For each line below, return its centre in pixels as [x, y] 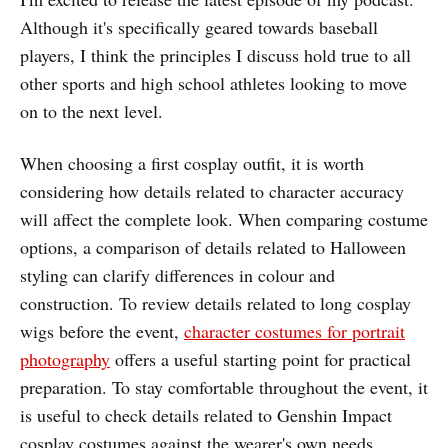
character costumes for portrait [294, 330]
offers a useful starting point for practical [260, 358]
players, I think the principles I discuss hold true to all [215, 54]
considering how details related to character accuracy [212, 190]
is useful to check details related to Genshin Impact [206, 414]
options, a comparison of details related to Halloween [213, 246]
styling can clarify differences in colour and [177, 274]
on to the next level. [91, 110]
